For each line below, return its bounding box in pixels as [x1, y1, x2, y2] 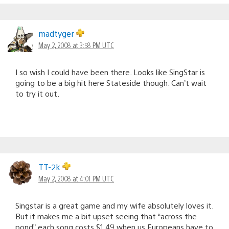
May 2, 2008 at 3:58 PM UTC [38, 40, 114, 50]
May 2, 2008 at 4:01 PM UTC [38, 173, 114, 183]
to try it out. [15, 88, 59, 98]
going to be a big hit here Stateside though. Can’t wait [15, 77, 207, 87]
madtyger [38, 28, 76, 39]
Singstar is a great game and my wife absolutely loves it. [15, 200, 213, 210]
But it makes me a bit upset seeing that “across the [15, 211, 197, 221]
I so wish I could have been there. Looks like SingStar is [15, 66, 205, 77]
